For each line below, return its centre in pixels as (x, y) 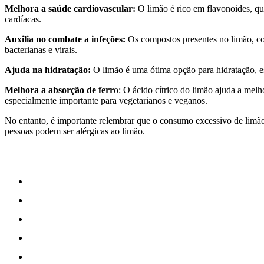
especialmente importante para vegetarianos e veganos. (106, 101)
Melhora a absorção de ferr (59, 90)
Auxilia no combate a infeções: (65, 39)
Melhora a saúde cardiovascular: (70, 9)
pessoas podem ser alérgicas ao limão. (75, 131)
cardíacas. (23, 19)
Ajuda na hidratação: (48, 70)
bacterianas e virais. (41, 50)
